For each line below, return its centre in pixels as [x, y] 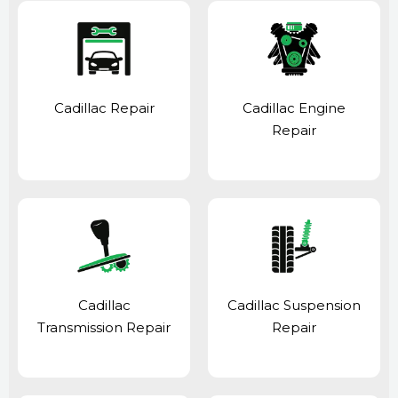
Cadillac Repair [104, 108]
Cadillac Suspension [294, 305]
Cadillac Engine [294, 108]
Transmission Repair [104, 327]
